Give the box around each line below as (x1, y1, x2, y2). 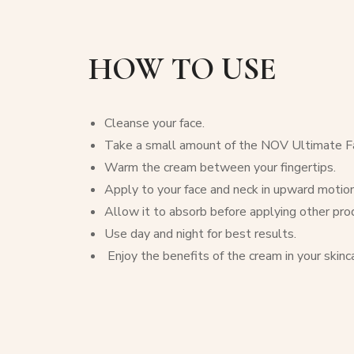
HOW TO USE (88, 50, 277, 88)
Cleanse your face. (104, 115, 205, 133)
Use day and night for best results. (104, 225, 296, 243)
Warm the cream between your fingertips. (104, 159, 336, 177)
